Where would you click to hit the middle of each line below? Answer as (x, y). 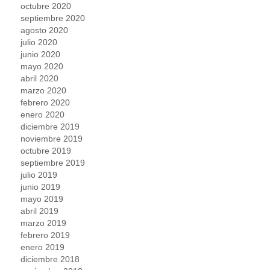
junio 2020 (41, 54)
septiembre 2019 (53, 162)
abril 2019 (40, 211)
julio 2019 (39, 174)
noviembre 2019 (52, 138)
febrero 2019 (46, 235)
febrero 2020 (46, 102)
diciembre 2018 (50, 259)
